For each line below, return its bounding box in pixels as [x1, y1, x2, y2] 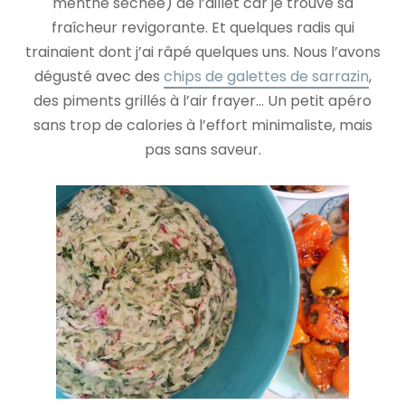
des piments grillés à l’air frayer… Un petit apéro [33, 90, 372, 112]
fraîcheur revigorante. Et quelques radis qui [51, 17, 354, 39]
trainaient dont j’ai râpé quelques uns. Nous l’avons [24, 42, 381, 63]
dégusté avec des [33, 66, 164, 88]
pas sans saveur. [144, 139, 261, 161]
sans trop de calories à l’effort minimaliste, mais [33, 115, 372, 137]
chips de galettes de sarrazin [163, 66, 369, 88]
